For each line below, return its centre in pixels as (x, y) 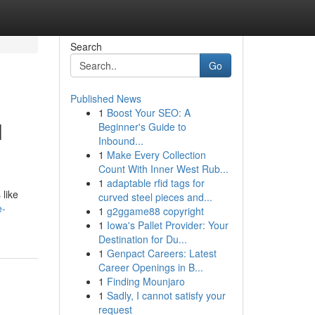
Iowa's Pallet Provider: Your (167, 225)
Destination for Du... (142, 239)
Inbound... (121, 141)
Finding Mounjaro (146, 281)
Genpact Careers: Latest (161, 253)
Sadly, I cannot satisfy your (166, 295)
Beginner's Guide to (142, 127)
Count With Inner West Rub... (163, 169)
